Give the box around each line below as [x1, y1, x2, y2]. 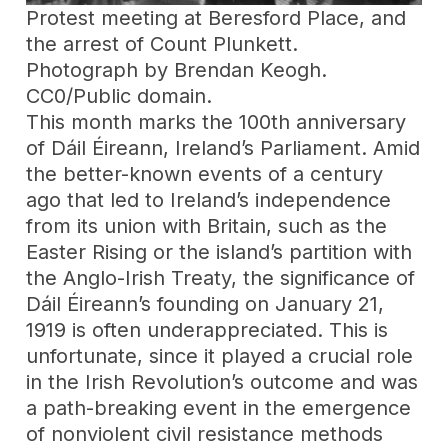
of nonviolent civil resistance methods [26, 421, 384, 446]
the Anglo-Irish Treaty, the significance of [26, 265, 416, 290]
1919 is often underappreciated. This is [26, 317, 389, 342]
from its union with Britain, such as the [26, 213, 388, 238]
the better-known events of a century [26, 161, 384, 186]
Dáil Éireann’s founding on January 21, [26, 291, 385, 316]
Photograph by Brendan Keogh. [26, 57, 328, 82]
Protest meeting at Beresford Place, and [26, 5, 407, 30]
